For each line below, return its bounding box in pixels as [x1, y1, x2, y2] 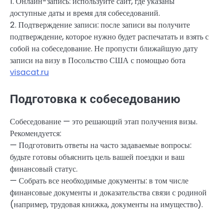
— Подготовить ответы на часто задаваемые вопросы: [10, 139, 191, 151]
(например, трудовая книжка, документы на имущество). [10, 198, 203, 210]
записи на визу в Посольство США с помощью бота [10, 54, 185, 66]
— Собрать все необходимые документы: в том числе [10, 175, 188, 186]
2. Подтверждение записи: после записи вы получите [10, 19, 190, 31]
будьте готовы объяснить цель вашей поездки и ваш [10, 151, 184, 163]
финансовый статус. [10, 163, 77, 175]
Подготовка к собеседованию [10, 92, 180, 106]
